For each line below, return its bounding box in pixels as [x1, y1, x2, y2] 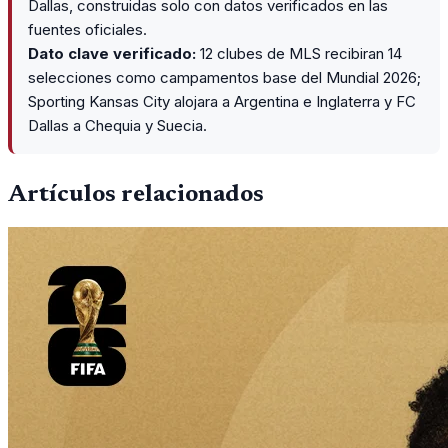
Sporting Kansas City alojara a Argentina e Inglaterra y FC [28, 92, 416, 112]
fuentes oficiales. [28, 20, 147, 40]
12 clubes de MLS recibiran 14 [196, 44, 402, 64]
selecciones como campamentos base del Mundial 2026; [28, 68, 421, 88]
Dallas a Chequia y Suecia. [28, 116, 207, 136]
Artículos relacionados [8, 182, 264, 207]
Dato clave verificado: [28, 44, 196, 64]
